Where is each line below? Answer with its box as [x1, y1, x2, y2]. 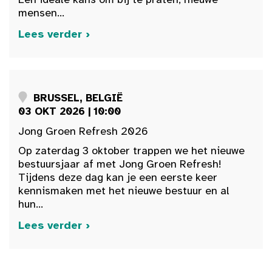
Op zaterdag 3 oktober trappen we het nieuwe [18, 143, 245, 157]
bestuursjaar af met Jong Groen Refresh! [18, 157, 225, 171]
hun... [18, 197, 43, 211]
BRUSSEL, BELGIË [33, 91, 123, 104]
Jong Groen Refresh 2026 [18, 124, 148, 138]
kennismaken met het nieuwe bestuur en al [18, 183, 229, 197]
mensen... [18, 5, 64, 19]
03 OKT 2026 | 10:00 [18, 104, 121, 118]
